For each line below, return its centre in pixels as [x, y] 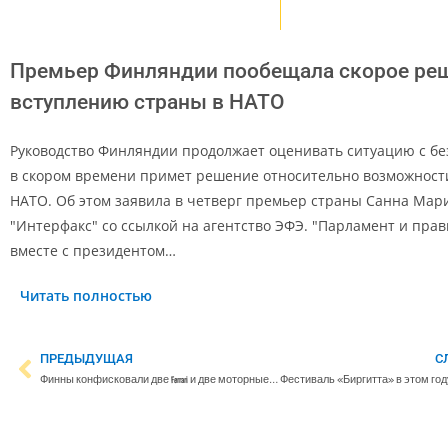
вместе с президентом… [93, 250]
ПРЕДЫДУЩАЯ [86, 358]
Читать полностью [86, 295]
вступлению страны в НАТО [147, 101]
